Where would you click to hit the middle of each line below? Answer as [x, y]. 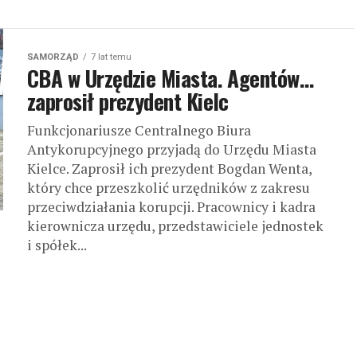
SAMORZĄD [53, 57]
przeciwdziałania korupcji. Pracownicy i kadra [171, 207]
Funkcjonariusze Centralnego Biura [139, 131]
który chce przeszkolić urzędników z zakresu [169, 188]
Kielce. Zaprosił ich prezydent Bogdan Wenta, [169, 169]
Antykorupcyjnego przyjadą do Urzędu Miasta [172, 150]
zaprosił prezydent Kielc [128, 102]
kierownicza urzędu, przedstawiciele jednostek [175, 226]
